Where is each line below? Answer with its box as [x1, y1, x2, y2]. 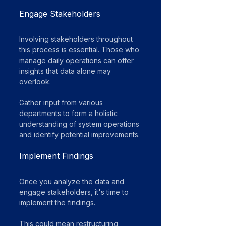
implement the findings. [19, 198, 97, 207]
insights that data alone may [19, 67, 113, 76]
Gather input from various [19, 98, 105, 107]
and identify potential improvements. [19, 130, 140, 139]
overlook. [19, 77, 53, 86]
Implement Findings [19, 151, 93, 161]
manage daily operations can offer [19, 56, 136, 65]
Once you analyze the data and [19, 177, 126, 186]
